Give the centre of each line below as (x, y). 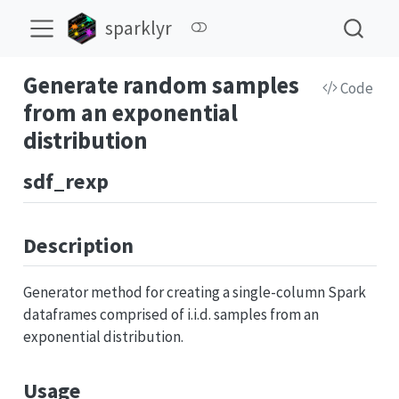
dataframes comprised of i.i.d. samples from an (171, 314)
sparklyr (139, 28)
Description (78, 245)
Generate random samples (161, 85)
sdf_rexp (65, 181)
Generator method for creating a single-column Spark (194, 292)
